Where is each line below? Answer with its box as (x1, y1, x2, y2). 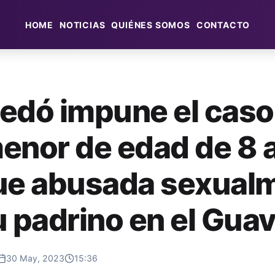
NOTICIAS (59, 20, 106, 30)
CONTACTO (196, 20, 250, 30)
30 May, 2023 (6, 253, 64, 263)
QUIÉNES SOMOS (111, 20, 190, 30)
